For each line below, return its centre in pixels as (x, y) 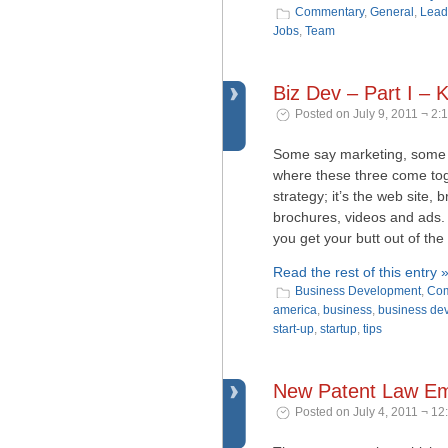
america (295, 310)
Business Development (358, 291)
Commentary (329, 12)
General (392, 12)
